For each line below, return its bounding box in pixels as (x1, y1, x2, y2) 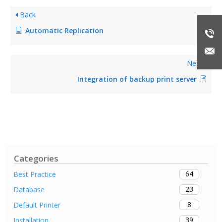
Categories (14, 152, 59, 164)
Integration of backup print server (77, 74, 197, 84)
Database (13, 184, 45, 194)
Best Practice (13, 169, 56, 179)
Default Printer (13, 200, 60, 210)
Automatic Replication (25, 26, 104, 36)
